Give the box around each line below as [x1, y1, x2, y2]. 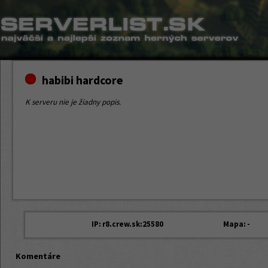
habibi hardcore [42, 73, 123, 87]
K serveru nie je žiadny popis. [25, 97, 121, 108]
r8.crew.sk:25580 [102, 219, 163, 230]
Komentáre [16, 251, 60, 262]
